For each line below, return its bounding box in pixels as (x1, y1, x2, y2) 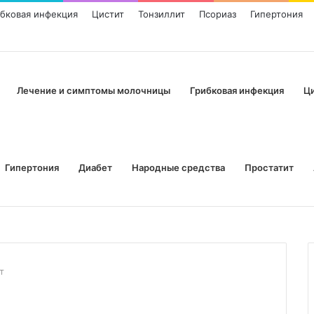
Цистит (92, 8, 124, 20)
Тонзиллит (138, 8, 185, 20)
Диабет (78, 162, 112, 173)
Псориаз (199, 8, 236, 20)
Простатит (245, 162, 294, 173)
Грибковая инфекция (190, 85, 284, 96)
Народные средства (132, 162, 225, 173)
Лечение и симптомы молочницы (17, 85, 170, 96)
